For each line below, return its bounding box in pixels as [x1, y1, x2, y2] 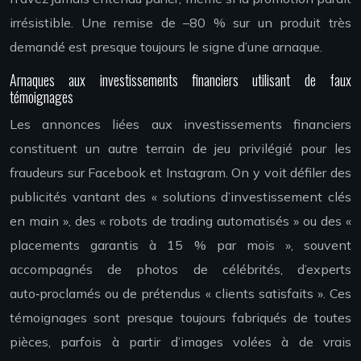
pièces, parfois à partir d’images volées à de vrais [10, 334, 351, 351]
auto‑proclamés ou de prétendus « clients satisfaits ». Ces [10, 285, 351, 302]
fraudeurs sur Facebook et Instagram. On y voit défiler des [10, 164, 351, 181]
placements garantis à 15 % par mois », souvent [10, 237, 351, 254]
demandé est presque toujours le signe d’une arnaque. [10, 39, 322, 56]
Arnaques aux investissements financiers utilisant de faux [10, 69, 351, 91]
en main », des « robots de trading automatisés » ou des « [10, 213, 351, 230]
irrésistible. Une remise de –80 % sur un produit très [10, 15, 351, 31]
